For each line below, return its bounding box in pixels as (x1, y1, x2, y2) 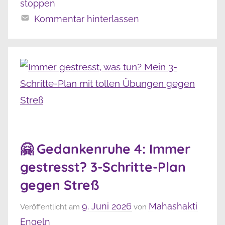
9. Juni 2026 (82, 200, 132, 211)
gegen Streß (20, 177, 99, 194)
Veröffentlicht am (20, 202, 82, 211)
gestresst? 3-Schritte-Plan (20, 159, 186, 176)
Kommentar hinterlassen (34, 13, 139, 24)
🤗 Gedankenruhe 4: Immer (20, 141, 190, 158)
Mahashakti (149, 200, 197, 211)
